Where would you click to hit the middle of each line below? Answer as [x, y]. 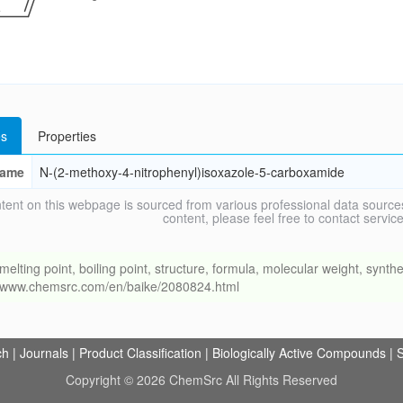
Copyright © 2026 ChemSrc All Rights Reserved [201, 380]
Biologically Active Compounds [299, 353]
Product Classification [140, 353]
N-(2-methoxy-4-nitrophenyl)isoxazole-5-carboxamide [192, 172]
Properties [67, 136]
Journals [44, 353]
